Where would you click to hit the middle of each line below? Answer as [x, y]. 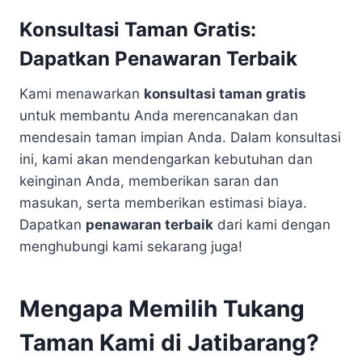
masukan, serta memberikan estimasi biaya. [163, 203]
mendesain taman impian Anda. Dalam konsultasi [180, 137]
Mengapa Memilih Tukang [162, 309]
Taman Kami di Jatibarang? [169, 343]
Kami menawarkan [82, 94]
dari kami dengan [272, 225]
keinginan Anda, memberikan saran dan [149, 181]
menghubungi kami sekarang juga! [131, 246]
